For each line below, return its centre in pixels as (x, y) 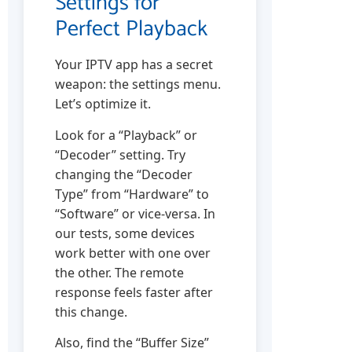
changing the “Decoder (124, 174)
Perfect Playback (131, 29)
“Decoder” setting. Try (120, 154)
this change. (91, 312)
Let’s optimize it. (103, 104)
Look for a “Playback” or (126, 135)
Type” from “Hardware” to (132, 194)
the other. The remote (119, 272)
